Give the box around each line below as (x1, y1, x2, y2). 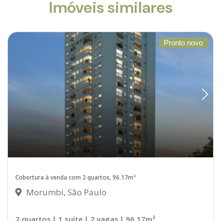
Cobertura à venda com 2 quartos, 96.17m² (15, 173, 136, 182)
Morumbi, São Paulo (24, 186, 107, 198)
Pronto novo (164, 38, 203, 47)
